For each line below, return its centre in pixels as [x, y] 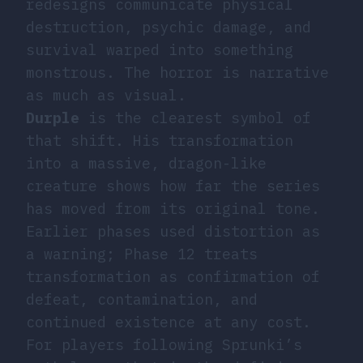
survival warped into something [160, 49]
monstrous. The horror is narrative [177, 72]
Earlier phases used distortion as [173, 231]
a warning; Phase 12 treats [142, 254]
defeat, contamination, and [142, 299]
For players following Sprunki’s [164, 344]
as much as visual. [106, 95]
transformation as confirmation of [173, 276]
